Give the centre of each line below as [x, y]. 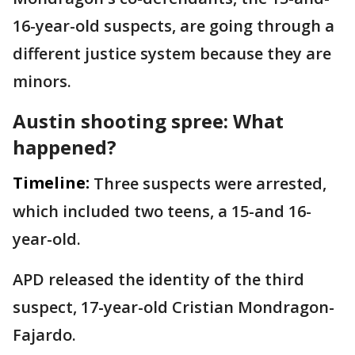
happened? [65, 147]
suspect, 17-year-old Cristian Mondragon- [174, 307]
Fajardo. [44, 334]
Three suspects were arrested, [210, 183]
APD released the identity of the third [158, 279]
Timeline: [51, 182]
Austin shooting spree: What [148, 120]
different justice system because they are [172, 53]
